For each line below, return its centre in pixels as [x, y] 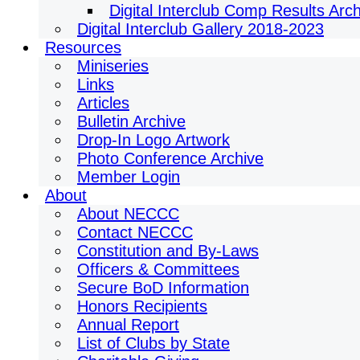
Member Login [129, 177]
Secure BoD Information [163, 288]
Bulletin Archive [131, 121]
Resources [83, 47]
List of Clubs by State [153, 343]
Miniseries [113, 66]
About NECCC [128, 214]
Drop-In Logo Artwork [153, 140]
